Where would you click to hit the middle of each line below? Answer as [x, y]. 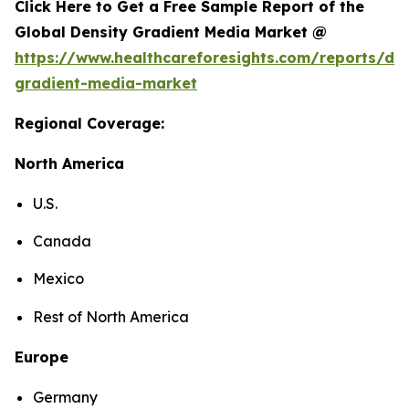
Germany [65, 397]
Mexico [58, 279]
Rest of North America [113, 316]
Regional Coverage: [89, 123]
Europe [42, 357]
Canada [62, 241]
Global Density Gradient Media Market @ [171, 31]
